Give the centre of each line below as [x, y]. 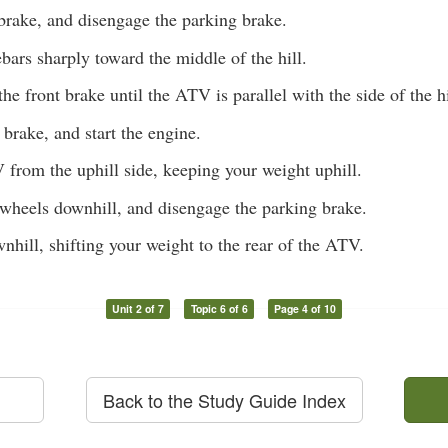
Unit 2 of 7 [137, 308]
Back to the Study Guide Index [224, 400]
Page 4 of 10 [305, 308]
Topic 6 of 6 [219, 308]
